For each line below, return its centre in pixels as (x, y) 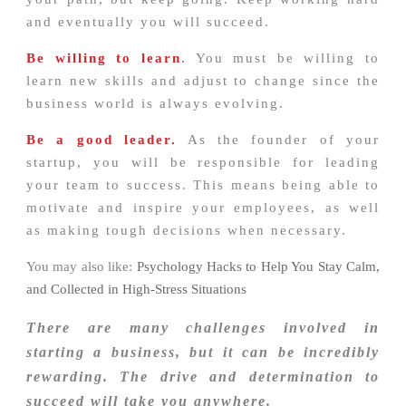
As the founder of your (278, 140)
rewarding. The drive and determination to (203, 377)
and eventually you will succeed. (148, 22)
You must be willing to (283, 58)
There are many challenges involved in (203, 328)
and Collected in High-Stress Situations (136, 290)
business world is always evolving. (155, 104)
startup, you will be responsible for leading (203, 163)
